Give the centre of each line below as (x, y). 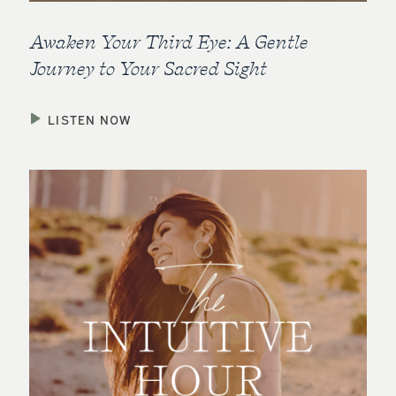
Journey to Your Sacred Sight (148, 68)
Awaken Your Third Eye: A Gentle (169, 41)
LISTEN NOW (90, 118)
